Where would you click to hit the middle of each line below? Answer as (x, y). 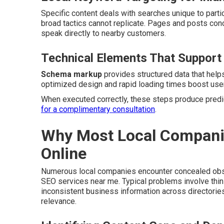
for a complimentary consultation (98, 109)
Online (64, 153)
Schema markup (71, 74)
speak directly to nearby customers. (103, 33)
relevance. (59, 201)
